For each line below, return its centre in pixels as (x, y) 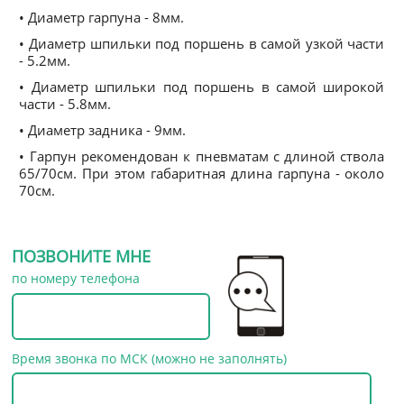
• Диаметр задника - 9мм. (103, 130)
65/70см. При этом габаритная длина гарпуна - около (202, 173)
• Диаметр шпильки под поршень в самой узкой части (202, 43)
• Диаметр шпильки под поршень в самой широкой (202, 87)
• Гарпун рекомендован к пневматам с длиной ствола (202, 156)
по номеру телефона (76, 278)
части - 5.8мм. (65, 104)
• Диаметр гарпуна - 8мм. (102, 17)
